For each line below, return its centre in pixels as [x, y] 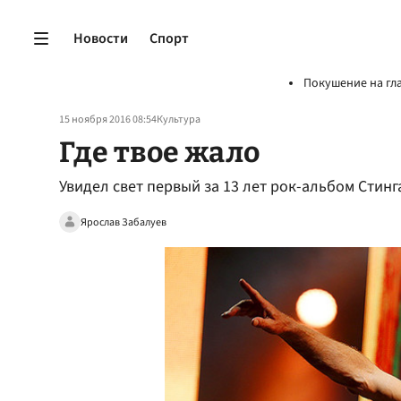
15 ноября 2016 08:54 [108, 119]
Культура [179, 119]
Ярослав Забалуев [124, 222]
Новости [101, 38]
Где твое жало [159, 152]
